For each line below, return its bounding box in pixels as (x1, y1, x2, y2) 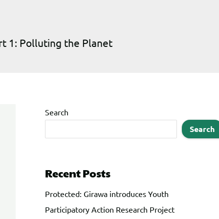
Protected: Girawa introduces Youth (45, 188, 169, 198)
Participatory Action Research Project (45, 204, 175, 214)
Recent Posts (45, 165, 110, 180)
